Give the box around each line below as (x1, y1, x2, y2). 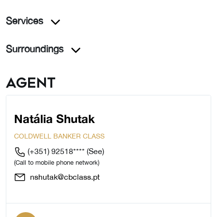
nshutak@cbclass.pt (28, 172, 100, 182)
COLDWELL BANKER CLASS (14, 132, 105, 140)
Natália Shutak (14, 112, 95, 126)
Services (6, 15, 43, 26)
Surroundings (6, 43, 63, 54)
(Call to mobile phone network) (14, 159, 99, 167)
